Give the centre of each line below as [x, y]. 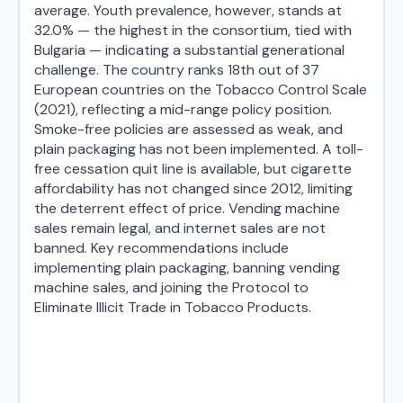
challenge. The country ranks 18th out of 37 [177, 70]
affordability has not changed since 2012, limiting [193, 188]
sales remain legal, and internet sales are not [180, 228]
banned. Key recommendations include [161, 248]
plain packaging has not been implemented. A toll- [199, 149]
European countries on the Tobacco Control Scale [201, 90]
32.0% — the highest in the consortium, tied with [193, 30]
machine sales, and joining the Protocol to [171, 287]
